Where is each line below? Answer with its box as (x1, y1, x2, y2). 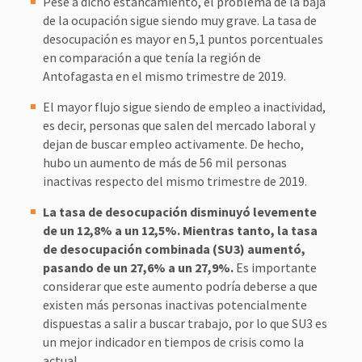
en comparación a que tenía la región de (42, 49, 261, 65)
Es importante (233, 259, 317, 276)
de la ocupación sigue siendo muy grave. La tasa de (42, 12, 317, 28)
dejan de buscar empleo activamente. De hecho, (42, 136, 304, 152)
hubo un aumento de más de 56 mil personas (42, 154, 287, 170)
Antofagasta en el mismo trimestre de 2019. (42, 68, 286, 84)
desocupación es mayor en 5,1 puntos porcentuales (42, 31, 323, 47)
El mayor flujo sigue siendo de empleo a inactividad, (42, 99, 326, 115)
